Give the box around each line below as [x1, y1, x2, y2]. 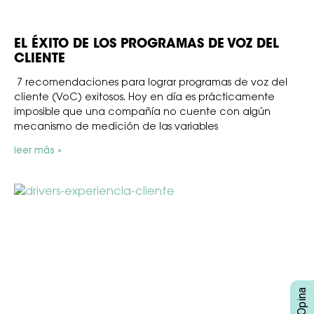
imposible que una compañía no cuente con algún [14, 108, 271, 118]
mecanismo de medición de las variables [14, 123, 218, 133]
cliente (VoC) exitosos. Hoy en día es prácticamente [14, 93, 275, 104]
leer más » [14, 146, 62, 156]
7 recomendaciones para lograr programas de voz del [14, 78, 287, 89]
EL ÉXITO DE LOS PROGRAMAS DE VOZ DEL [14, 39, 279, 52]
